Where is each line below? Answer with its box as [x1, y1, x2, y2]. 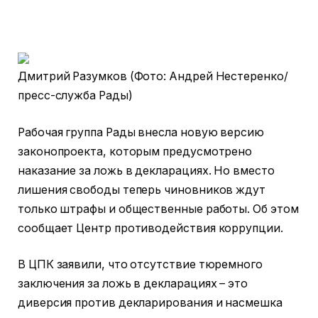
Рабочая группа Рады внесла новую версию [18, 125, 264, 139]
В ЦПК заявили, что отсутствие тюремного [18, 258, 263, 272]
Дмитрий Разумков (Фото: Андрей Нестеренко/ [18, 70, 288, 83]
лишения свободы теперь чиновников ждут [18, 182, 265, 197]
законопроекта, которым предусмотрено [18, 144, 253, 158]
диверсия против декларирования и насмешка [18, 296, 283, 310]
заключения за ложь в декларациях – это [18, 277, 248, 291]
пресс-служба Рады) [18, 89, 133, 102]
